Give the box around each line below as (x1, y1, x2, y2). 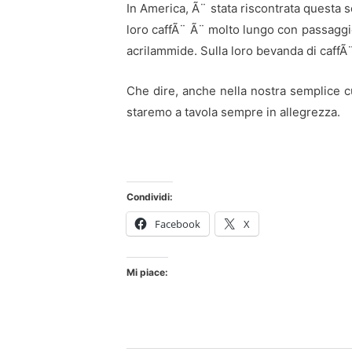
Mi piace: (126, 266, 168, 278)
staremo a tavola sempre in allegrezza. (126, 104, 340, 119)
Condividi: (126, 190, 173, 203)
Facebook (155, 216, 200, 231)
